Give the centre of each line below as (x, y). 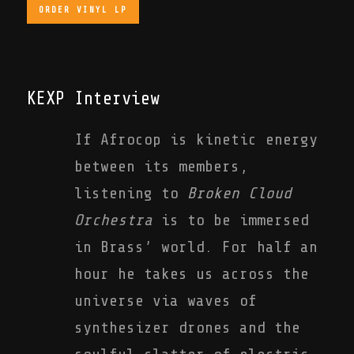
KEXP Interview (93, 99)
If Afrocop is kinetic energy (196, 139)
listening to (131, 193)
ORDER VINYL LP (83, 10)
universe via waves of (166, 301)
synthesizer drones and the (187, 328)
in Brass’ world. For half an (196, 247)
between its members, (161, 166)
